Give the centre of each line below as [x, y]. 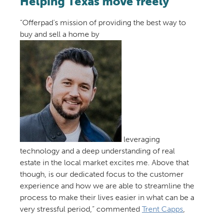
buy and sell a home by [59, 34]
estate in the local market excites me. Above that [104, 163]
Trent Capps [162, 209]
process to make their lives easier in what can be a [107, 198]
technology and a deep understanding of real [97, 151]
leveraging [140, 139]
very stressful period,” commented [81, 209]
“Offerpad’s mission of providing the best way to [103, 23]
